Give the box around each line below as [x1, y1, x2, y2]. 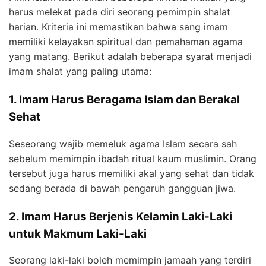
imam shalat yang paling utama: [9, 65, 151, 77]
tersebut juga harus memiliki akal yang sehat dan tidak [9, 167, 254, 179]
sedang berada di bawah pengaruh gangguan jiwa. [9, 182, 236, 194]
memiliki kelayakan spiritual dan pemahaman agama [9, 35, 243, 47]
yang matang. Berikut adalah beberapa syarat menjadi [9, 50, 252, 62]
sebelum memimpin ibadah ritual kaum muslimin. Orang [9, 152, 256, 164]
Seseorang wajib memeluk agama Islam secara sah [9, 137, 237, 150]
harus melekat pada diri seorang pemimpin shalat [9, 5, 230, 18]
